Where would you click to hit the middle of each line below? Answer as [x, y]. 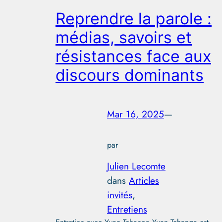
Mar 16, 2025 [136, 114]
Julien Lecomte [136, 166]
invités [120, 194]
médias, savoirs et [124, 37]
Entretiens [127, 209]
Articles [144, 180]
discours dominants [130, 75]
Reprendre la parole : [134, 18]
